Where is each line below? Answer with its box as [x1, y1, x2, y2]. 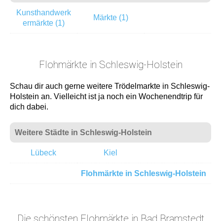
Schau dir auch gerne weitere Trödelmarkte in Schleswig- [10, 82, 210, 90]
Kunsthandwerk [16, 8, 71, 17]
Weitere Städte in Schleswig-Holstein [15, 128, 152, 137]
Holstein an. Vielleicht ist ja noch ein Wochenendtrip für [10, 92, 203, 101]
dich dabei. [10, 103, 48, 111]
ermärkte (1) [22, 19, 65, 27]
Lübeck [31, 148, 56, 157]
